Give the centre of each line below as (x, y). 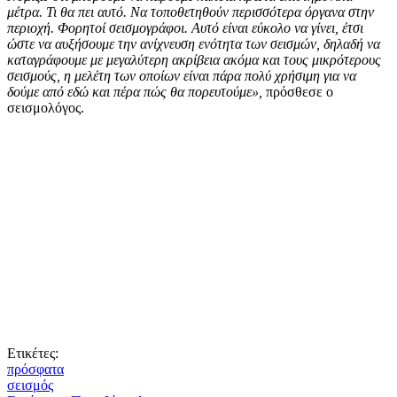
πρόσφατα (35, 369)
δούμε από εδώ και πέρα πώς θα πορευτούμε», (136, 91)
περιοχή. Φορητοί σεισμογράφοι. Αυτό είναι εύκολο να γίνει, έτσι (185, 27)
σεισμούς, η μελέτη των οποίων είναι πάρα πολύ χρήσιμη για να (182, 75)
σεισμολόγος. (46, 107)
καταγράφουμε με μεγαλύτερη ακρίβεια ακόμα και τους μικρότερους (194, 59)
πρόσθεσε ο (300, 91)
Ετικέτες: (33, 353)
